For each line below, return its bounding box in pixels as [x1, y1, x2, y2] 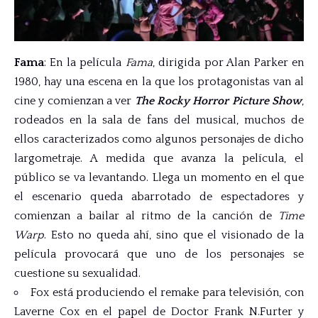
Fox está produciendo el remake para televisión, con [31, 286, 304, 300]
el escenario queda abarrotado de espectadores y [14, 190, 304, 204]
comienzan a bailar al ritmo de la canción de [14, 209, 278, 223]
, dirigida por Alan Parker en [152, 56, 305, 70]
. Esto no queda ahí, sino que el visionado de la [44, 229, 304, 242]
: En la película [44, 56, 126, 70]
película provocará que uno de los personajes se [14, 248, 304, 261]
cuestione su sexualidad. [14, 267, 141, 280]
